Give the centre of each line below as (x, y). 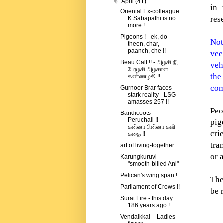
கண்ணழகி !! (144, 76)
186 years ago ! (149, 205)
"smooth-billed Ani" (153, 164)
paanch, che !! (147, 51)
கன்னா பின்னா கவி (151, 127)
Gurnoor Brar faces (146, 88)
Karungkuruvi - (140, 157)
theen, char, (143, 44)
